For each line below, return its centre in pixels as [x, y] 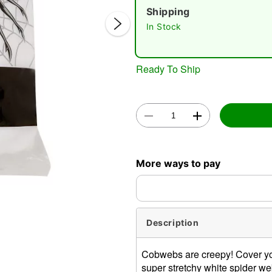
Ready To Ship [168, 69]
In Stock [164, 26]
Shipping [168, 12]
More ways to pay [178, 163]
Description [173, 223]
